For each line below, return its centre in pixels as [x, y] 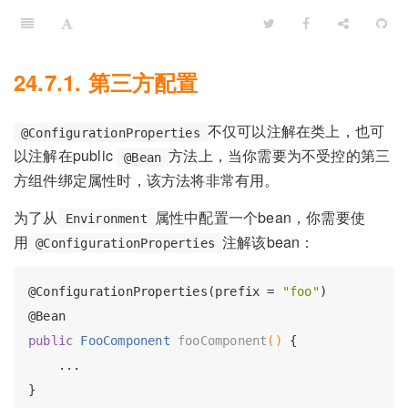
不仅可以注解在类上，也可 [296, 131]
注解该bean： [269, 241]
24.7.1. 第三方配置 [106, 82]
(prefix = [245, 292]
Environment [106, 218]
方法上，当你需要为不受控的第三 [280, 156]
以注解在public [66, 156]
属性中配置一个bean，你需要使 [260, 217]
